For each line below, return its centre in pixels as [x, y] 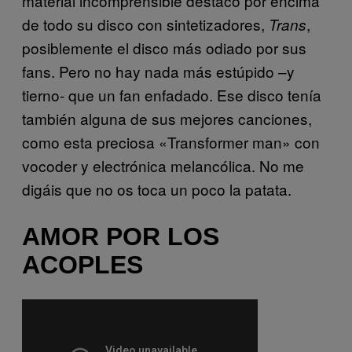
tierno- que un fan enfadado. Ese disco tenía [172, 95]
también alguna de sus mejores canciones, [167, 119]
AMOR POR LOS [121, 236]
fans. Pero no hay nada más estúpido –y [158, 71]
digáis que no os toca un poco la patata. [157, 189]
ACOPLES [82, 264]
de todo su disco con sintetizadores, [145, 24]
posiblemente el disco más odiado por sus [164, 48]
